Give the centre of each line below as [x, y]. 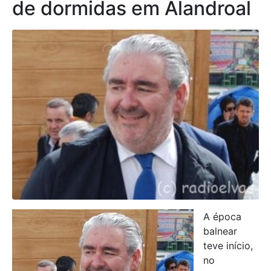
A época [222, 217]
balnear [220, 231]
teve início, [228, 246]
